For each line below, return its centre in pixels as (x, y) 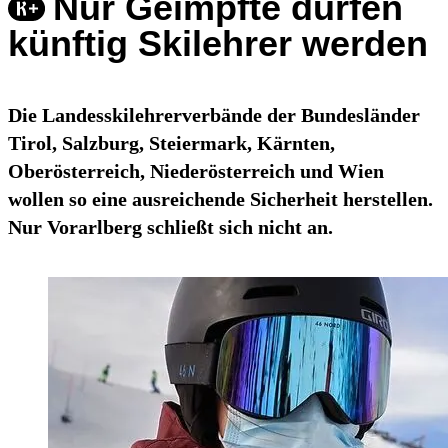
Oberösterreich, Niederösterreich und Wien (196, 171)
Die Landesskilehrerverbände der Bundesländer (214, 115)
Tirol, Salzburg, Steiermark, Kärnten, (171, 143)
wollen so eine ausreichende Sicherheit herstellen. (220, 199)
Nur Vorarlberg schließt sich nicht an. (170, 227)
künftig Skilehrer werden (218, 44)
